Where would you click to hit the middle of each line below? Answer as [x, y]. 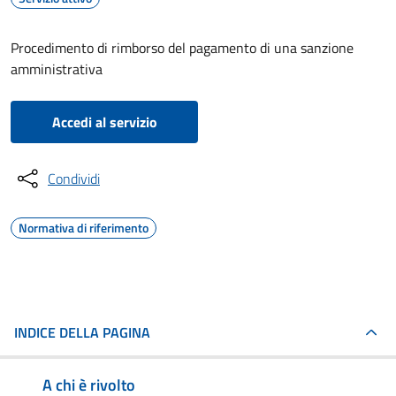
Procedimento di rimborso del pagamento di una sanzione [182, 48]
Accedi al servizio [104, 122]
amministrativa [57, 69]
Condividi [74, 179]
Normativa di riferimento [84, 228]
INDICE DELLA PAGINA [82, 332]
